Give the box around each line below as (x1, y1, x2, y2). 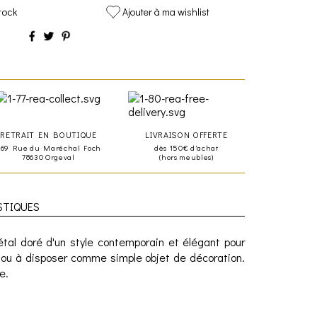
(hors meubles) (159, 151, 214, 162)
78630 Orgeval (22, 151, 75, 162)
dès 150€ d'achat (154, 142, 219, 153)
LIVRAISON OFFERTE (145, 128, 228, 140)
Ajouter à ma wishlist (122, 4, 210, 18)
